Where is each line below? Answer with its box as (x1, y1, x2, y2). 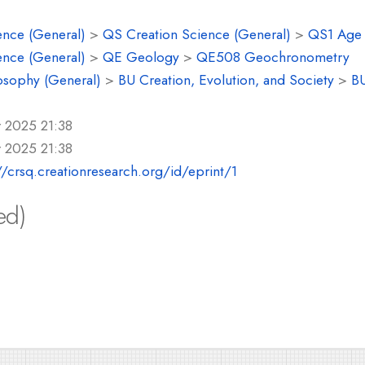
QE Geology (103, 46, 179, 68)
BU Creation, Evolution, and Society (118, 69, 334, 90)
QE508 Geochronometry (196, 46, 350, 68)
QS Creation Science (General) (103, 24, 291, 45)
